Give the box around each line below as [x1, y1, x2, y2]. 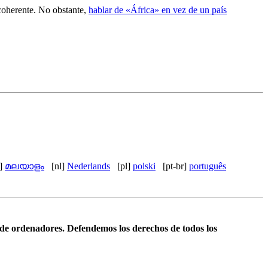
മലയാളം [5, 160, 44, 171]
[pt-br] [163, 160, 189, 171]
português [189, 160, 226, 171]
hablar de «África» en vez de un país [89, 4, 227, 15]
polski [133, 160, 156, 171]
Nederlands [67, 160, 110, 171]
